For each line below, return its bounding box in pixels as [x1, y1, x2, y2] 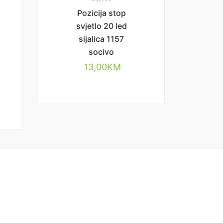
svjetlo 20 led [76, 21, 127, 31]
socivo [89, 47, 114, 57]
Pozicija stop [77, 8, 126, 18]
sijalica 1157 [79, 34, 124, 44]
